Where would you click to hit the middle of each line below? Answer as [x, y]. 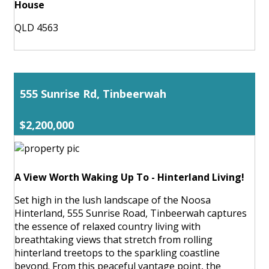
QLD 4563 [36, 27]
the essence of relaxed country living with [107, 226]
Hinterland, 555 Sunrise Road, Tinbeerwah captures [131, 213]
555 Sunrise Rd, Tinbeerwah [93, 93]
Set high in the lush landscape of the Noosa [113, 200]
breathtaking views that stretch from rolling [113, 239]
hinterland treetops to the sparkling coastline [117, 252]
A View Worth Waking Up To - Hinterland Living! [129, 177]
